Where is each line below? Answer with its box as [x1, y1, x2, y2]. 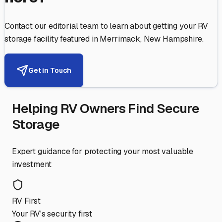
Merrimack [100, 34, 140, 45]
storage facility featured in [4, 34, 100, 45]
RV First [12, 196, 41, 207]
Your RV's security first [12, 209, 93, 220]
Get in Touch [28, 65, 72, 75]
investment [12, 159, 52, 170]
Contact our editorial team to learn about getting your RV [4, 21, 208, 32]
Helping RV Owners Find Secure [12, 100, 199, 117]
